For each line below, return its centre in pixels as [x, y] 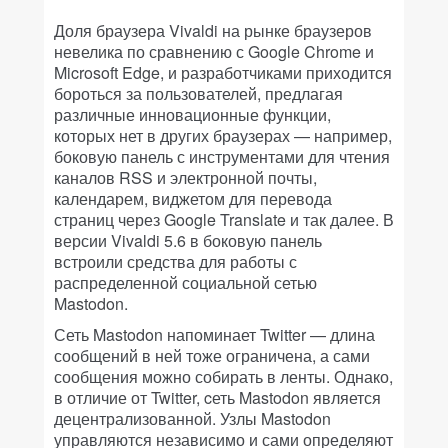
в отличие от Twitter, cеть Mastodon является [217, 397]
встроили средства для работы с [175, 261]
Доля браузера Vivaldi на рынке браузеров [213, 30]
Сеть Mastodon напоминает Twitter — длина [214, 334]
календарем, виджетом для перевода [193, 198]
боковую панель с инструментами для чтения [222, 156]
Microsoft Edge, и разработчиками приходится [223, 72]
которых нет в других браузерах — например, [223, 135]
